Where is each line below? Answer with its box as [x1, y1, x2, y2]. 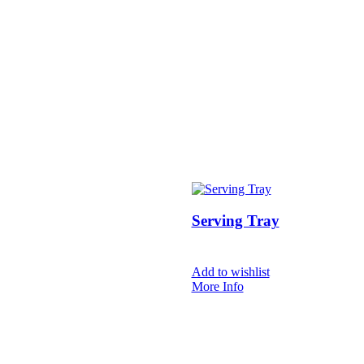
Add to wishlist [191, 264, 270, 279]
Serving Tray [191, 212, 279, 230]
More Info [191, 279, 244, 293]
